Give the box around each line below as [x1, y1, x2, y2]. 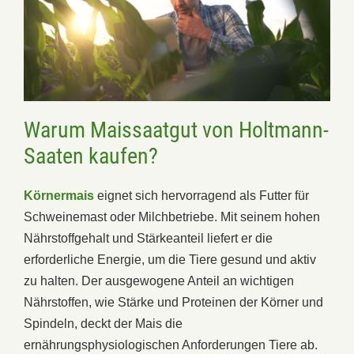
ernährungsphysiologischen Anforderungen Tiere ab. [24, 337, 318, 352]
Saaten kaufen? [24, 142, 158, 169]
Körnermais [24, 188, 94, 202]
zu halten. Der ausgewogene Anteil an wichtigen [24, 273, 294, 288]
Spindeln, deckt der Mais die [24, 316, 183, 330]
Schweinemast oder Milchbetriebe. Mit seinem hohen [24, 209, 320, 224]
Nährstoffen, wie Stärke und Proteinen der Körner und [24, 295, 323, 309]
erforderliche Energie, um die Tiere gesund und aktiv [24, 252, 316, 266]
